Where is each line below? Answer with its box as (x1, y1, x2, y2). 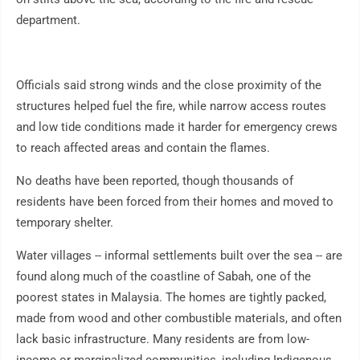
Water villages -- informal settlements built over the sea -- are (16, 248, 342, 264)
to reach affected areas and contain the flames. (16, 141, 270, 156)
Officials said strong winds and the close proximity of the (16, 78, 321, 93)
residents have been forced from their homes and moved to (16, 194, 333, 210)
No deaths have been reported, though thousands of (16, 174, 293, 189)
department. (16, 13, 80, 28)
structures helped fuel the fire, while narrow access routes (16, 99, 326, 114)
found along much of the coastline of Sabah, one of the (16, 269, 311, 284)
